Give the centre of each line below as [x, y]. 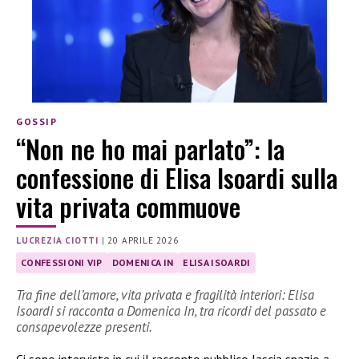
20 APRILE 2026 [143, 241]
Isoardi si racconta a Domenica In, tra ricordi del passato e [171, 311]
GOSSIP [37, 121]
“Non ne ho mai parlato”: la [150, 149]
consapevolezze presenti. [84, 327]
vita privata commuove [128, 207]
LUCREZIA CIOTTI [57, 241]
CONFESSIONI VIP [62, 263]
